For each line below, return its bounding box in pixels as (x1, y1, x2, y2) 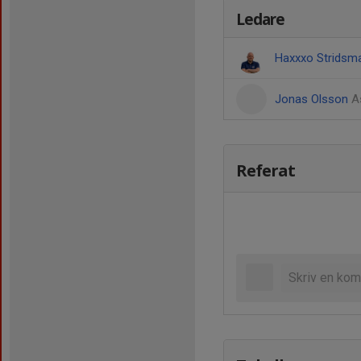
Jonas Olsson (275, 92, 351, 106)
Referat (236, 160, 295, 181)
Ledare (236, 9, 284, 30)
